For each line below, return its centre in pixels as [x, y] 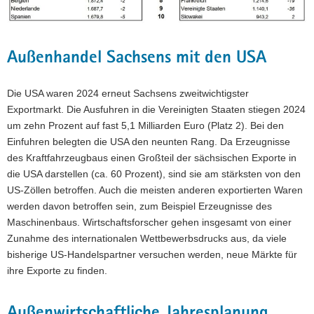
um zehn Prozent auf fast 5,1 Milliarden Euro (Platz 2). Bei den [145, 125]
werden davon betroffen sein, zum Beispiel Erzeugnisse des [139, 206]
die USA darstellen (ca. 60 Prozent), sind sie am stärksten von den [154, 173]
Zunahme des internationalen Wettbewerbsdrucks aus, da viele [147, 238]
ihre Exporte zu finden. [57, 270]
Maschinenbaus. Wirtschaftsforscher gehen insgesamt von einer [149, 222]
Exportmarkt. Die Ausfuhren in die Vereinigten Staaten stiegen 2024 [156, 109]
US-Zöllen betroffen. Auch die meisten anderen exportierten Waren [155, 190]
